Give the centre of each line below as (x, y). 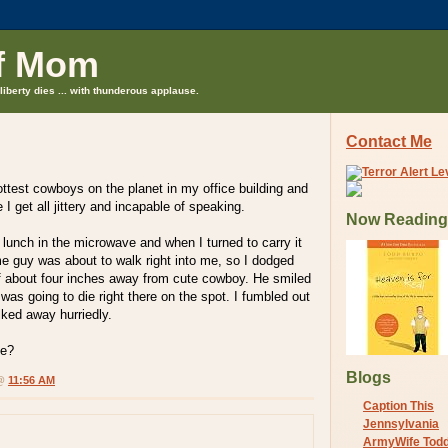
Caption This (398, 405)
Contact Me (389, 142)
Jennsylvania (401, 423)
